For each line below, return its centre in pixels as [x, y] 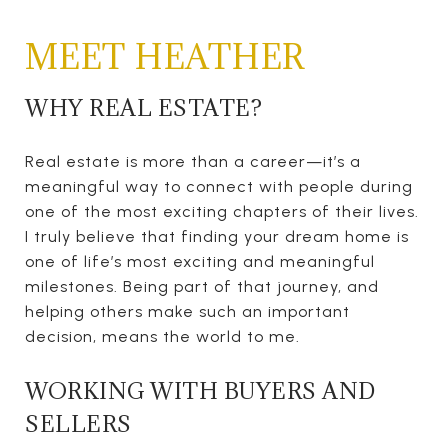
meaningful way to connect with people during [219, 186]
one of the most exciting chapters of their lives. [222, 211]
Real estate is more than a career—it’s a [193, 161]
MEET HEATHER [165, 56]
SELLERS [78, 423]
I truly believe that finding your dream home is [217, 236]
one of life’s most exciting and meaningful [200, 261]
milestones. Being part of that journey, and [202, 286]
